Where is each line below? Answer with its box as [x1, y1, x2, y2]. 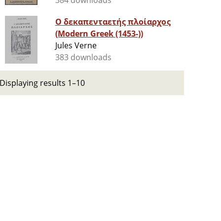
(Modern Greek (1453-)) [55, 28, 144, 39]
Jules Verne [55, 40, 97, 51]
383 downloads [55, 52, 112, 63]
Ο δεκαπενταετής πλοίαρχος [55, 16, 171, 28]
